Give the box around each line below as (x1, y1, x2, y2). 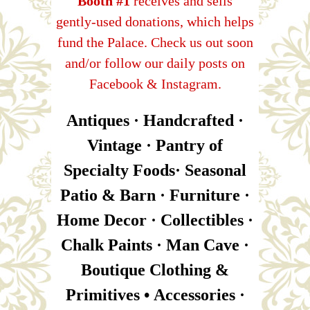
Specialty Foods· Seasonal (64, 161, 246, 179)
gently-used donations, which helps (56, 13, 254, 29)
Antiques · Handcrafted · (66, 111, 244, 129)
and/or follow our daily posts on (65, 55, 245, 71)
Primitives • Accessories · (65, 285, 245, 304)
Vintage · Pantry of (87, 136, 223, 154)
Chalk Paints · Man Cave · (61, 235, 249, 254)
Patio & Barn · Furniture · (60, 185, 250, 204)
